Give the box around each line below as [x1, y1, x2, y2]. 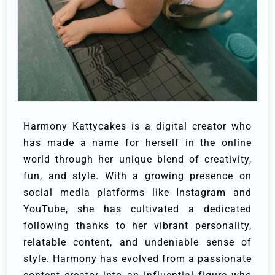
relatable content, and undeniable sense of [23, 236, 252, 248]
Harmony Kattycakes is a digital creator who [23, 120, 252, 132]
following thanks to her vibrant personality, [23, 219, 252, 231]
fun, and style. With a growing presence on [23, 169, 252, 182]
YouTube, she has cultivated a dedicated [23, 203, 252, 215]
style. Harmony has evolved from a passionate [23, 252, 252, 265]
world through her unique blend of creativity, [23, 153, 252, 165]
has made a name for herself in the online [23, 136, 252, 149]
